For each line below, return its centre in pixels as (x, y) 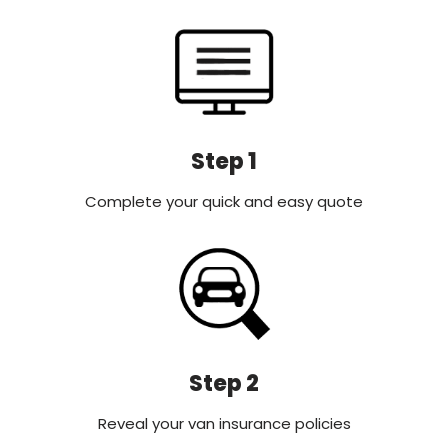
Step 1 (224, 161)
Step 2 (224, 383)
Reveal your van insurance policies (224, 423)
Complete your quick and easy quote (224, 201)
